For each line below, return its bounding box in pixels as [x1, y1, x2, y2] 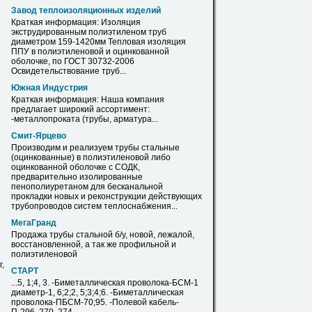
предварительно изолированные [11, 172, 143, 182]
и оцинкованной [104, 47, 169, 56]
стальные [139, 143, 180, 153]
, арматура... [109, 114, 158, 124]
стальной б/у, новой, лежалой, [74, 230, 194, 240]
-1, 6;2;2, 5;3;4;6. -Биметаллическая [45, 288, 184, 297]
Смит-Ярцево [11, 131, 66, 141]
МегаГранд [11, 218, 56, 228]
